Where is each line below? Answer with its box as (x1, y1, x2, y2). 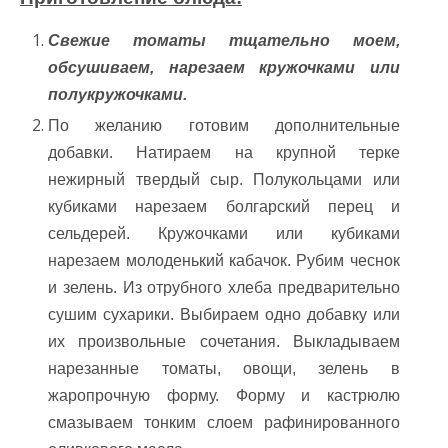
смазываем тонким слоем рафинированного (48, 413, 400, 431)
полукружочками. (48, 85, 188, 103)
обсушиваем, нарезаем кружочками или (48, 58, 400, 76)
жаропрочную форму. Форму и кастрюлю (48, 386, 400, 404)
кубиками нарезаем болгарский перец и (48, 197, 400, 215)
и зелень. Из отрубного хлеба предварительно (48, 278, 400, 296)
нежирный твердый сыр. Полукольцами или (48, 170, 400, 188)
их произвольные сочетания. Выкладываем (48, 332, 400, 350)
